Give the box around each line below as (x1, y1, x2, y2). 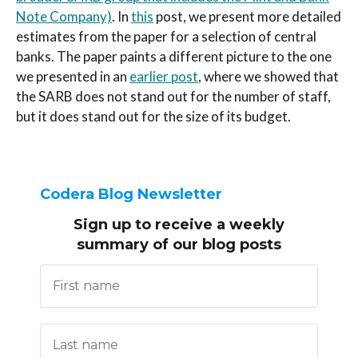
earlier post (129, 68, 198, 86)
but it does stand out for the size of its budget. (16, 108, 291, 125)
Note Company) (16, 8, 112, 26)
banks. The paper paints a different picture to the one (16, 48, 332, 66)
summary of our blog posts (77, 235, 281, 253)
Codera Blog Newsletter (40, 185, 222, 203)
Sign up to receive (74, 215, 217, 233)
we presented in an (16, 68, 129, 86)
